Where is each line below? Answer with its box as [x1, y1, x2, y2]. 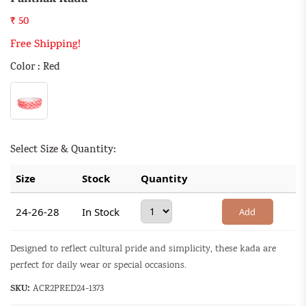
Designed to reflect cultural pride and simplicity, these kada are [10, 242, 276, 256]
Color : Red [10, 60, 59, 76]
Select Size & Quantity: [10, 143, 116, 158]
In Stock [82, 205, 120, 219]
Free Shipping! [10, 37, 81, 54]
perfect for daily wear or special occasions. [10, 259, 186, 273]
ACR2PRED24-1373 [33, 282, 104, 296]
